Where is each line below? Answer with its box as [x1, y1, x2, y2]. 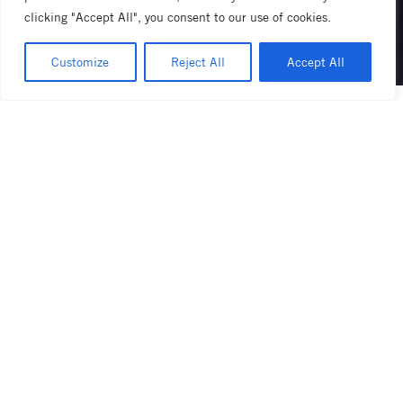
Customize [51, 55, 110, 69]
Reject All [171, 55, 225, 69]
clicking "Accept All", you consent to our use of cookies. [24, 10, 331, 24]
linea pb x [13, 107, 112, 140]
